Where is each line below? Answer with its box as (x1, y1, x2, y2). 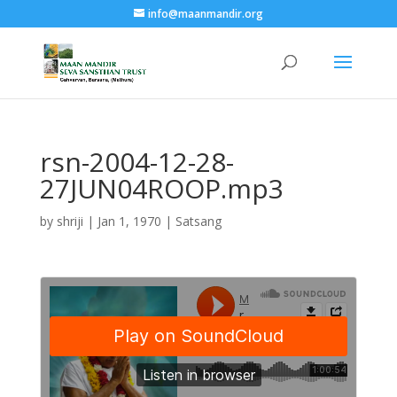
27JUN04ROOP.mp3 (39, 170, 284, 206)
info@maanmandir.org (147, 6, 263, 21)
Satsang (175, 213, 222, 230)
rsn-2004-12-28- (39, 144, 234, 180)
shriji (56, 213, 83, 230)
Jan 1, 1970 (97, 213, 161, 230)
